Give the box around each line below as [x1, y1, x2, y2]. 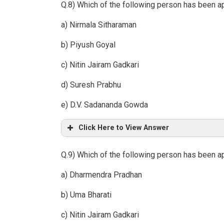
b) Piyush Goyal [61, 40, 115, 50]
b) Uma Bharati [61, 190, 111, 200]
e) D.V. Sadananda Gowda [61, 100, 148, 110]
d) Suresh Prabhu [61, 80, 121, 90]
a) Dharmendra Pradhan [61, 170, 142, 180]
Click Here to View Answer [78, 123, 169, 132]
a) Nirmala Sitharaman [61, 20, 136, 30]
